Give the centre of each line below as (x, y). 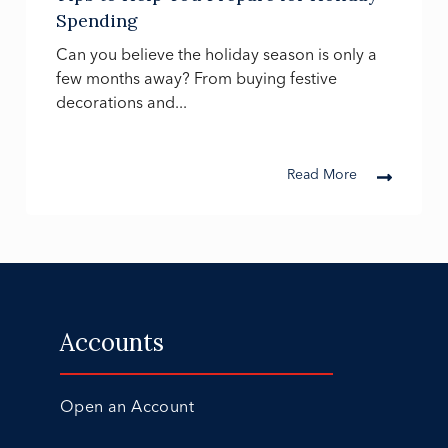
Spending (97, 21)
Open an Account (127, 406)
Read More (322, 174)
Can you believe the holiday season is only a (216, 54)
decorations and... (121, 102)
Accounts (112, 343)
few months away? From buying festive (196, 78)
